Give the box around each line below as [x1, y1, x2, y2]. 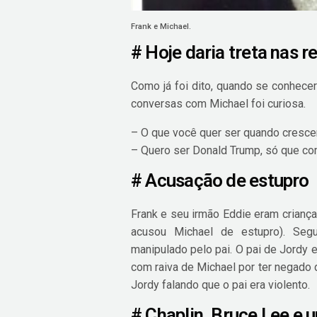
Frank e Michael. [131, 21, 191, 31]
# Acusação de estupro [131, 169, 309, 191]
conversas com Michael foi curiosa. [131, 96, 306, 110]
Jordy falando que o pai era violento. [131, 277, 311, 292]
